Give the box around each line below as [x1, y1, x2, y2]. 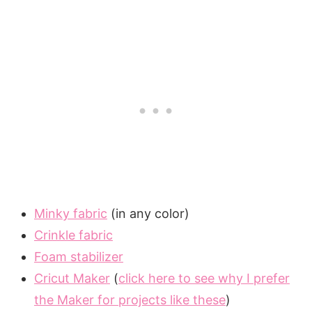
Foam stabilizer [33, 249, 123, 264]
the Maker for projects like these [33, 292, 226, 307]
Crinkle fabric [33, 227, 113, 242]
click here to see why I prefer [118, 270, 290, 286]
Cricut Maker [33, 270, 110, 286]
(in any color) [107, 205, 189, 221]
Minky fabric [33, 205, 107, 221]
